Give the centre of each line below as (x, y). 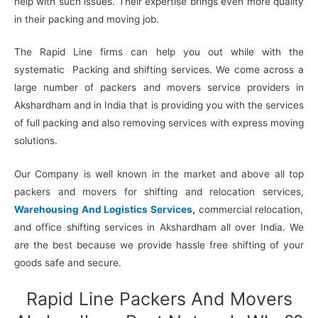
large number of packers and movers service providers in (159, 88)
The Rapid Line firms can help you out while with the (159, 52)
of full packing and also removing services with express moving (159, 123)
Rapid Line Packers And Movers (159, 299)
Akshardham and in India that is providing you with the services (159, 105)
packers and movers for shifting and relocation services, (159, 192)
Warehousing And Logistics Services (103, 210)
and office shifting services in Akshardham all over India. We (159, 227)
